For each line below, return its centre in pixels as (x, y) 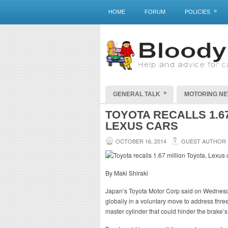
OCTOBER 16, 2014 (141, 141)
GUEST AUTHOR (204, 141)
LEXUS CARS (142, 126)
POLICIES (197, 12)
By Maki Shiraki (127, 173)
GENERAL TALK (137, 94)
